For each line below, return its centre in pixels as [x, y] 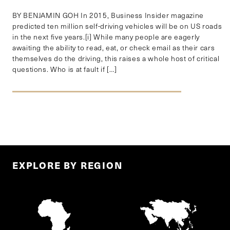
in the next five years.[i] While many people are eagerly [106, 37]
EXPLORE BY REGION [68, 165]
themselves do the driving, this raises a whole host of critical [116, 59]
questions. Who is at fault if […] [65, 69]
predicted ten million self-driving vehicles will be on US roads [117, 26]
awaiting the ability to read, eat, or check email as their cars [114, 48]
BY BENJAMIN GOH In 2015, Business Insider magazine [108, 15]
